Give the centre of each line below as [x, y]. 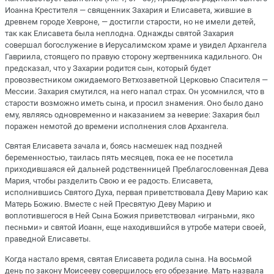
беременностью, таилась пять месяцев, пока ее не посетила [119, 158]
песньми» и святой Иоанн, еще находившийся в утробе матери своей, [135, 228]
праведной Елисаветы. [48, 239]
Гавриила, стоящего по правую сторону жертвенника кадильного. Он [134, 57]
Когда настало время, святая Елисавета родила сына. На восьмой [128, 259]
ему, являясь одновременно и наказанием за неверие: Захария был [132, 115]
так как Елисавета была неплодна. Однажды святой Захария [119, 34]
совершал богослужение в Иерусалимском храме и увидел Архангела [136, 45]
